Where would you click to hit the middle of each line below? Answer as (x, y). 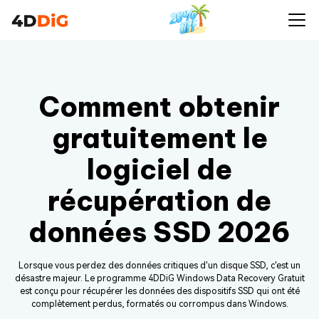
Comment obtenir (159, 107)
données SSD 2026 (159, 232)
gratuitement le (159, 138)
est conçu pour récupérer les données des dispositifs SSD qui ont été (159, 291)
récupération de (159, 201)
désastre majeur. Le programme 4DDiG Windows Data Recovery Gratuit (159, 278)
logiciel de (159, 169)
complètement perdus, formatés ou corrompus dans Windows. (159, 304)
